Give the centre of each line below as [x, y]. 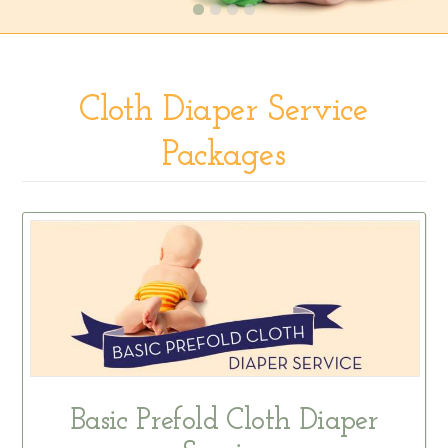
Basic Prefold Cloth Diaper [224, 421]
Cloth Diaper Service [224, 112]
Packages [224, 157]
